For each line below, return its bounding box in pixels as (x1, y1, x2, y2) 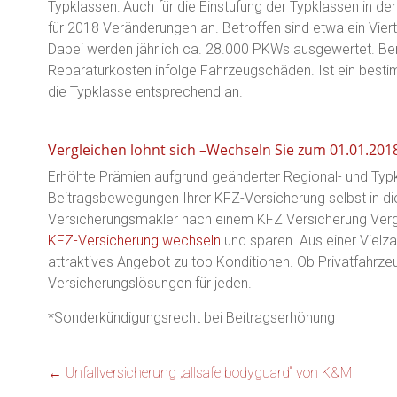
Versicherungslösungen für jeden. (48, 275, 252, 292)
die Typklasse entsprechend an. (48, 83, 243, 101)
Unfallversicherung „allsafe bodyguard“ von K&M (62, 364, 352, 382)
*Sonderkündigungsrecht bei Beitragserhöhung (48, 309, 335, 327)
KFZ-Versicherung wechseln (48, 232, 221, 250)
